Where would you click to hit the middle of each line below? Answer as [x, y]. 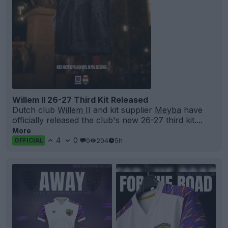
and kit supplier [123, 110]
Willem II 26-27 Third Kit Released [80, 100]
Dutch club [35, 110]
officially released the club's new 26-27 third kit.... [107, 120]
